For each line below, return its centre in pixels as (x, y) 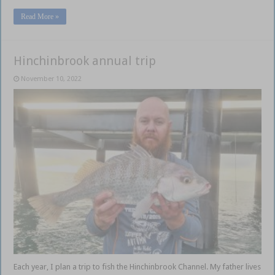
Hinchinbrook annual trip (85, 60)
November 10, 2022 (52, 79)
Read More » (40, 16)
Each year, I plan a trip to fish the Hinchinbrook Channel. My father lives (137, 267)
